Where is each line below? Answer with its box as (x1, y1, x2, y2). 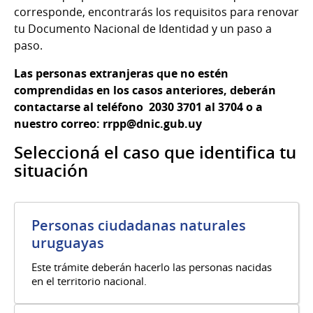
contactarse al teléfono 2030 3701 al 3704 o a (14, 99, 263, 115)
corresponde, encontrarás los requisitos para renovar (14, 4, 299, 20)
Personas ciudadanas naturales (31, 216, 246, 235)
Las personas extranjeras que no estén (14, 66, 228, 82)
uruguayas (31, 233, 104, 253)
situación (14, 159, 88, 182)
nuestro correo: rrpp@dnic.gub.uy (14, 116, 202, 132)
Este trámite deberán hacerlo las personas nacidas (31, 260, 272, 275)
